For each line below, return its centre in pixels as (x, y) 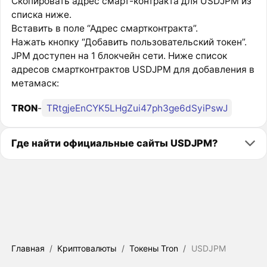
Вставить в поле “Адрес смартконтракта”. (104, 28)
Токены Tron (154, 249)
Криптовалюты (87, 249)
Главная (28, 249)
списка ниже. (41, 14)
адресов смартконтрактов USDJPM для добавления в (133, 69)
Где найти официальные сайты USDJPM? (114, 143)
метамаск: (35, 83)
